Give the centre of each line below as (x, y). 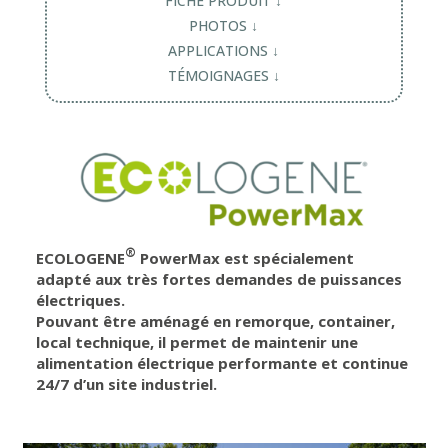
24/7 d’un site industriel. (126, 384)
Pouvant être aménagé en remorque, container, (215, 321)
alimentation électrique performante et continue (222, 363)
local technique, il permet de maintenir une (197, 342)
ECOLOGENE (80, 258)
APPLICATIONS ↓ (224, 51)
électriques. (80, 300)
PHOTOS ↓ (224, 26)
